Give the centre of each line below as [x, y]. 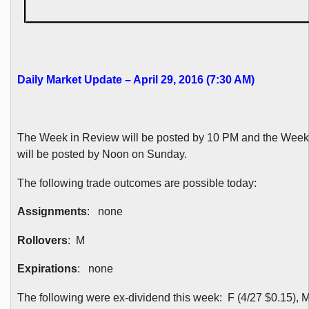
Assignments [52, 212]
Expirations [47, 269]
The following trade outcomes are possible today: [137, 183]
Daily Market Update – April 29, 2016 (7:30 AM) [136, 80]
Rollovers [42, 240]
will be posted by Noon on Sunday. [102, 154]
